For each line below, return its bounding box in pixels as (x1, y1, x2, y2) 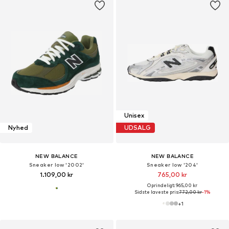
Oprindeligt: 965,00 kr (147, 182, 198, 188)
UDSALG (124, 124, 151, 132)
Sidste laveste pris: (134, 189, 179, 195)
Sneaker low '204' (146, 161, 198, 168)
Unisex (124, 111, 144, 120)
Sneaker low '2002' (29, 161, 84, 168)
